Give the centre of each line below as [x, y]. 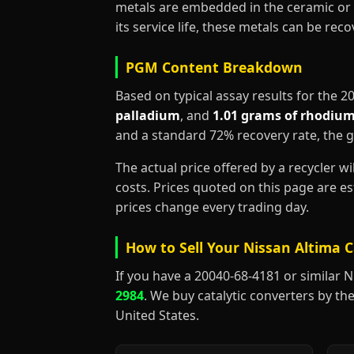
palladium [148, 115]
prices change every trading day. [212, 207]
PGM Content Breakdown [214, 67]
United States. [157, 315]
